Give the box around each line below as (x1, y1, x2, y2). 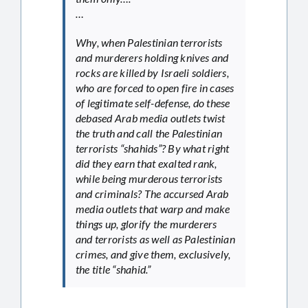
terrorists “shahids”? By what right (76, 141, 230, 155)
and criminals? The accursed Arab (76, 186, 229, 200)
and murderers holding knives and (76, 50, 229, 64)
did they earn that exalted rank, (76, 156, 217, 170)
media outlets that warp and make (76, 201, 230, 215)
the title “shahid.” (76, 262, 151, 276)
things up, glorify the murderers (76, 217, 217, 230)
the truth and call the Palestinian (76, 126, 223, 140)
